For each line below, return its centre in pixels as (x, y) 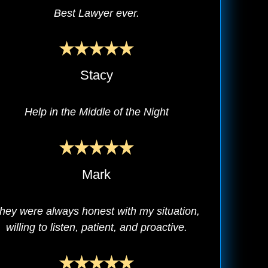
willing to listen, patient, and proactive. (96, 227)
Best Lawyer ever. (96, 13)
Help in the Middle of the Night (96, 112)
